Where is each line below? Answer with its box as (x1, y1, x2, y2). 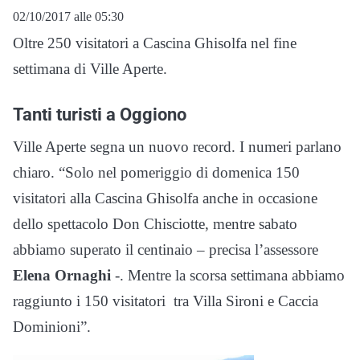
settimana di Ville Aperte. (13, 59, 167, 77)
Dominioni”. (13, 317, 91, 335)
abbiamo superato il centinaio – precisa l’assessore (13, 240, 318, 258)
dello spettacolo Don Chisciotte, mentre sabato (13, 215, 297, 232)
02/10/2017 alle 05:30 (13, 9, 124, 23)
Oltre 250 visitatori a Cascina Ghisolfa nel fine (13, 34, 297, 51)
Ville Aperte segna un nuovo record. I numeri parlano (13, 137, 342, 155)
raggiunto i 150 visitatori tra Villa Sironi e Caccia (13, 292, 318, 309)
